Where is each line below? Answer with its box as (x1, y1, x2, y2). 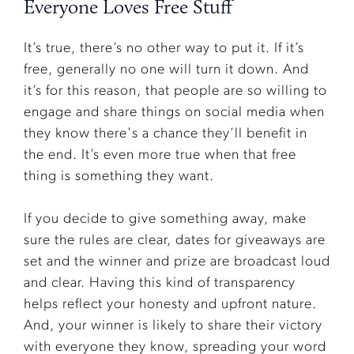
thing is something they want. (24, 169, 214, 185)
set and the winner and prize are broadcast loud (24, 254, 330, 270)
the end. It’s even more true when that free (24, 148, 296, 164)
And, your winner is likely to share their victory (24, 318, 322, 334)
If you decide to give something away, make (24, 212, 307, 228)
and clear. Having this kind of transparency (24, 276, 296, 292)
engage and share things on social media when (24, 105, 325, 121)
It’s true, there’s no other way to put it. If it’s (24, 41, 304, 57)
